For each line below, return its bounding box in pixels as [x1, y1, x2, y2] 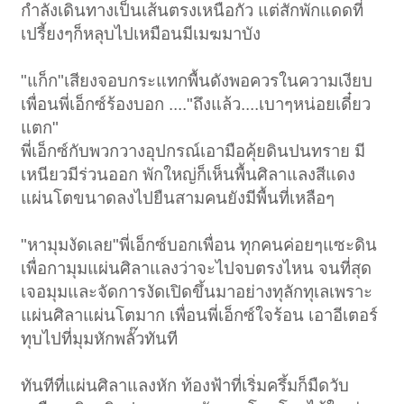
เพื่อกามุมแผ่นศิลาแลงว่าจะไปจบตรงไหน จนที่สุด [21, 258, 372, 278]
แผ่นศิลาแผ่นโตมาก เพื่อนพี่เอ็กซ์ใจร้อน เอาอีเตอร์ [21, 305, 379, 325]
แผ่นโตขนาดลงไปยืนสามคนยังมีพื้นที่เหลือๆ [21, 188, 335, 207]
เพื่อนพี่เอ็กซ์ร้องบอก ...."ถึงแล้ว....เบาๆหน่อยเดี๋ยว [21, 94, 372, 114]
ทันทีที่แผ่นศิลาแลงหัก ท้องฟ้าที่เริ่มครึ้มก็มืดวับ [21, 375, 350, 395]
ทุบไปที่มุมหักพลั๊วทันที [21, 328, 179, 348]
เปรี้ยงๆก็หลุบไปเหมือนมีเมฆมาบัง [21, 23, 262, 43]
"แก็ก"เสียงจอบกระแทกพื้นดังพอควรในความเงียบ [21, 70, 373, 90]
